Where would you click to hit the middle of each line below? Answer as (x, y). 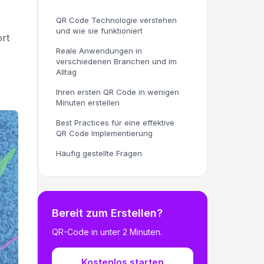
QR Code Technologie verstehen (116, 20)
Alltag (66, 72)
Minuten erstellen (88, 103)
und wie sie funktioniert (99, 31)
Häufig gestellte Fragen (99, 153)
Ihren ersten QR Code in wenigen (118, 92)
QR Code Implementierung (104, 133)
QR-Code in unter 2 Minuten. (107, 232)
